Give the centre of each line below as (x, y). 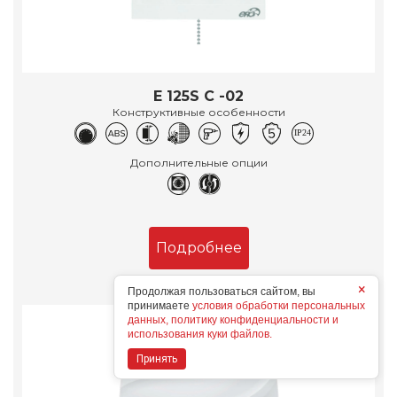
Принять (157, 359)
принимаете (160, 306)
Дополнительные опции (198, 162)
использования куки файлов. (200, 334)
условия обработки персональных (279, 306)
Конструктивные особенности (198, 112)
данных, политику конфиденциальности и (233, 320)
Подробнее (198, 247)
